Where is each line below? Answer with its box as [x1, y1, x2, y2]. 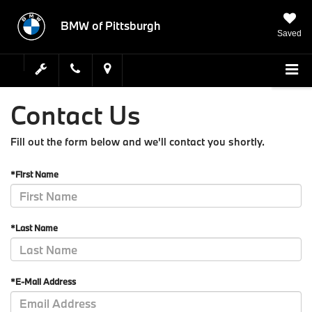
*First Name [10, 169, 58, 180]
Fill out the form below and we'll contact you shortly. [10, 134, 265, 148]
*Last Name [10, 222, 58, 234]
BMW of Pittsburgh [61, 18, 161, 33]
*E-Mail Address [10, 276, 76, 288]
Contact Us [10, 97, 141, 132]
